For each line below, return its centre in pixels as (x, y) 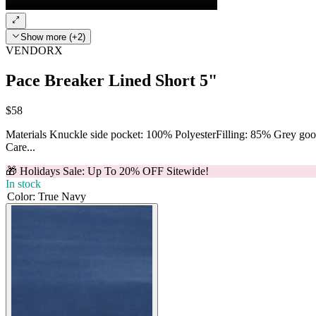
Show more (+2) (53, 37)
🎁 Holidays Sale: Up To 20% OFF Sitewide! (107, 171)
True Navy (62, 196)
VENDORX (34, 51)
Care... (20, 147)
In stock (23, 183)
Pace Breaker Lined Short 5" (111, 80)
